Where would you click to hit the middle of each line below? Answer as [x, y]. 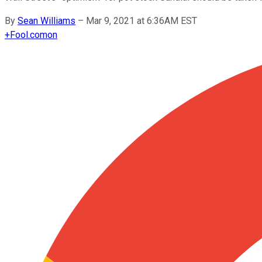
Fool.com [29, 35]
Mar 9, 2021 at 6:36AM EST [142, 20]
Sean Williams [46, 20]
